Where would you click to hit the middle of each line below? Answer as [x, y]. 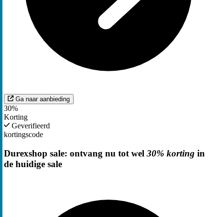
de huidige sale [33, 164]
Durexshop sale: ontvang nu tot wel [75, 154]
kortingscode [23, 135]
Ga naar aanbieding [43, 99]
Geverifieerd [30, 126]
